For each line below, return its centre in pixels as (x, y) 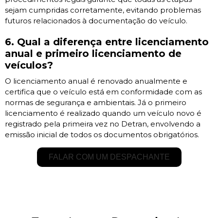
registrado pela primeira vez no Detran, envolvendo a (103, 124)
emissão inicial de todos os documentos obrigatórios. (102, 135)
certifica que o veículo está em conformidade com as (103, 92)
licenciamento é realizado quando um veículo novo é (103, 113)
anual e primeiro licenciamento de (93, 54)
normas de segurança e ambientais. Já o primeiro (96, 103)
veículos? (29, 65)
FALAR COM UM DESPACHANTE (109, 157)
